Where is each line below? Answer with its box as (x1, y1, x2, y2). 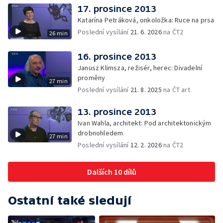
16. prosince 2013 (78, 51, 156, 62)
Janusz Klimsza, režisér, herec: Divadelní (78, 63, 203, 72)
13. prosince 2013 (78, 107, 156, 117)
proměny (78, 73, 106, 82)
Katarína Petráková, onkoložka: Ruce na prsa (78, 15, 215, 24)
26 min (49, 29, 68, 37)
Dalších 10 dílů (87, 167, 136, 177)
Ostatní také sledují (8, 194, 131, 207)
